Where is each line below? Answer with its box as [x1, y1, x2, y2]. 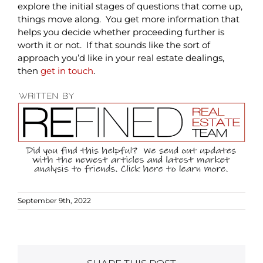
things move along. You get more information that [17, 13, 240, 25]
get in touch [40, 65, 93, 76]
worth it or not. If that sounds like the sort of [17, 39, 210, 50]
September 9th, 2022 [18, 195, 91, 205]
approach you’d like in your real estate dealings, [17, 52, 224, 63]
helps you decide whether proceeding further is [17, 26, 224, 38]
